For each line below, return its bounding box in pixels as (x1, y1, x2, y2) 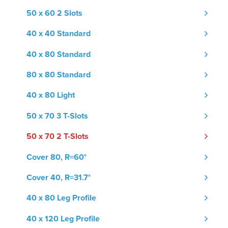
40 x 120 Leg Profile (26, 213, 100, 224)
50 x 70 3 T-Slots (26, 110, 88, 121)
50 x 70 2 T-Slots (26, 131, 89, 142)
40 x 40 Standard (26, 28, 91, 39)
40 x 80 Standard (26, 49, 91, 60)
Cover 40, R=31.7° (26, 172, 91, 183)
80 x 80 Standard (26, 70, 91, 80)
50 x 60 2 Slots (26, 8, 82, 18)
